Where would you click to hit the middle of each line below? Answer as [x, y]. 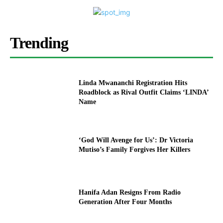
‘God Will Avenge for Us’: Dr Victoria [136, 140]
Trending [39, 43]
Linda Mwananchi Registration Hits [133, 83]
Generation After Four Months [125, 202]
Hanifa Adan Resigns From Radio [130, 193]
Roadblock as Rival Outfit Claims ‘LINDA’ [144, 92]
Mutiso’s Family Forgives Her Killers [135, 149]
